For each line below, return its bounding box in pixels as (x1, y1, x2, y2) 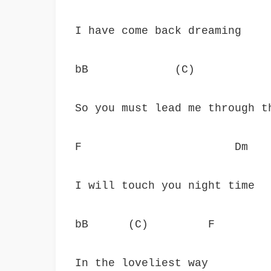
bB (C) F (75, 218, 215, 230)
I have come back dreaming (75, 25, 241, 37)
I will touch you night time (75, 180, 255, 192)
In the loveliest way (75, 257, 208, 269)
